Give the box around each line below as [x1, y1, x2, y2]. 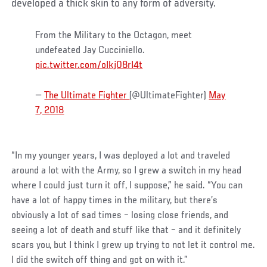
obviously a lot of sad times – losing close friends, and [11, 210, 229, 222]
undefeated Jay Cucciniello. [35, 45, 145, 57]
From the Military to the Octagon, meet [35, 30, 193, 42]
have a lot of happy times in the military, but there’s [11, 195, 218, 207]
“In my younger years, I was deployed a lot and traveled [11, 151, 231, 162]
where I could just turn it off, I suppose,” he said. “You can [11, 181, 243, 192]
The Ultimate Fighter [44, 91, 130, 102]
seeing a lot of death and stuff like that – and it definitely [11, 225, 241, 237]
